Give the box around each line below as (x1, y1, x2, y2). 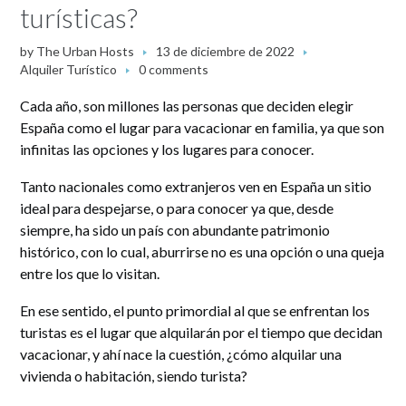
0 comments (139, 61, 209, 77)
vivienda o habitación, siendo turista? (20, 366, 248, 384)
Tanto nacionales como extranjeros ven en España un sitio (20, 177, 372, 195)
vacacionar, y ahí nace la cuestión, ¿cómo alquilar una (20, 344, 343, 362)
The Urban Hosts (36, 43, 135, 59)
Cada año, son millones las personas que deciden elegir (20, 96, 354, 114)
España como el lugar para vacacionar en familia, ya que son (20, 118, 385, 136)
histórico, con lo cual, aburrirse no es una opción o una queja (20, 242, 385, 260)
